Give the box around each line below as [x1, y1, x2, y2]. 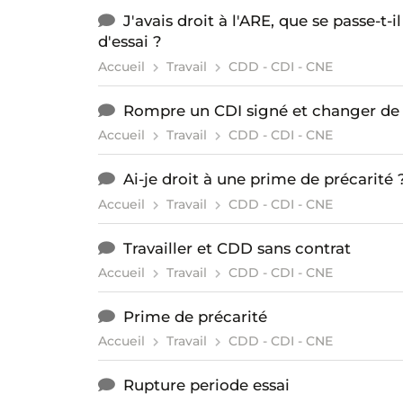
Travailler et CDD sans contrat [122, 238, 351, 257]
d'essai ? [97, 32, 162, 51]
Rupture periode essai [122, 376, 290, 395]
